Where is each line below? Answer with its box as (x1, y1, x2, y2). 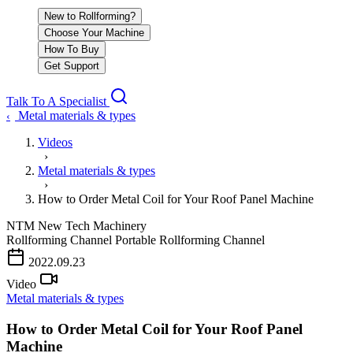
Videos (38, 136, 72, 149)
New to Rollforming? (44, 10, 136, 22)
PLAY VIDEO (146, 249, 207, 262)
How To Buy (44, 43, 99, 55)
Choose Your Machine (44, 27, 144, 39)
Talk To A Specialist (6, 95, 110, 108)
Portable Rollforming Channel (115, 233, 265, 247)
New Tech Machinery (38, 219, 147, 232)
